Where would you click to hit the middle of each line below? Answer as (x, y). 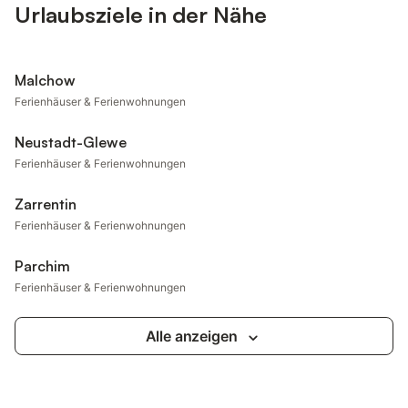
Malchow (45, 80)
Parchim (42, 266)
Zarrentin (46, 204)
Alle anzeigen (191, 336)
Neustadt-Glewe (71, 142)
